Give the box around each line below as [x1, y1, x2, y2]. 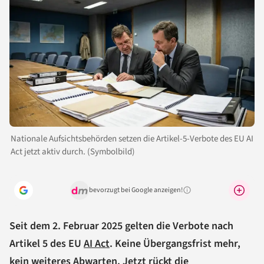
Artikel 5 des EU [9, 236, 84, 251]
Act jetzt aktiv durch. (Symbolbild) [11, 145, 135, 158]
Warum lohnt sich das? [182, 189, 245, 199]
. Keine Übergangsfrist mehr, [110, 236, 240, 251]
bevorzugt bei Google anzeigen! [89, 184, 183, 195]
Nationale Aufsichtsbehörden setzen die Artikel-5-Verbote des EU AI [11, 132, 253, 145]
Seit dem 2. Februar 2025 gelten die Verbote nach [9, 218, 233, 233]
